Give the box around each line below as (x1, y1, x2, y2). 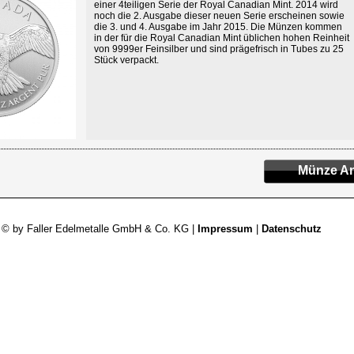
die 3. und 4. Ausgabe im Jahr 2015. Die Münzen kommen (94, 21, 342, 32)
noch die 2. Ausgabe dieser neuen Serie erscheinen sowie (94, 10, 345, 21)
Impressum (197, 223, 253, 235)
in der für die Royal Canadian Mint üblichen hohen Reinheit (94, 32, 349, 43)
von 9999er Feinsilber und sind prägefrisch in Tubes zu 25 (94, 43, 344, 55)
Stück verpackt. (94, 55, 159, 66)
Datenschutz (261, 223, 322, 235)
